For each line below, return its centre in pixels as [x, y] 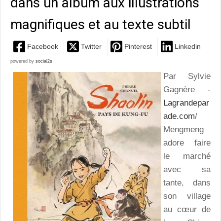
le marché [187, 156]
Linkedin [188, 47]
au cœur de [187, 210]
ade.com [179, 116]
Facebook [43, 47]
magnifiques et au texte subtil [101, 24]
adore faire [187, 143]
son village [187, 196]
